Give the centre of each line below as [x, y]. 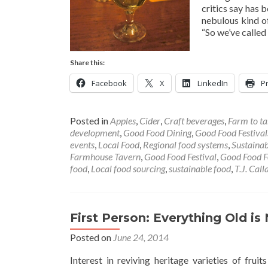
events [82, 145]
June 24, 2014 [141, 237]
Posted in [90, 121]
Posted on [92, 237]
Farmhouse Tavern [105, 157]
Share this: [87, 63]
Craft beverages [194, 121]
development [95, 133]
